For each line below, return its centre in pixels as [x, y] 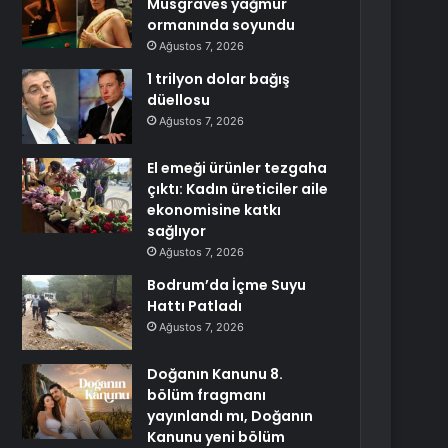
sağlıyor [177, 231]
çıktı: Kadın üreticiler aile [238, 189]
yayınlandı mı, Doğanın [230, 416]
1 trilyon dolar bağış [219, 79]
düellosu [179, 100]
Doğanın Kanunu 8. [215, 374]
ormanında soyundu [221, 25]
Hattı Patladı [195, 306]
